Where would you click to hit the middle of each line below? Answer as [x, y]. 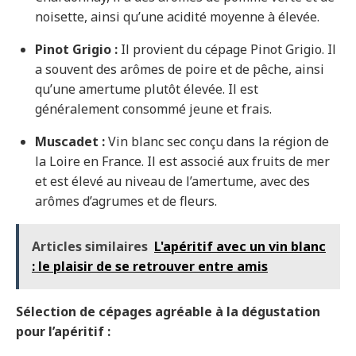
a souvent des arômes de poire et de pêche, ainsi [180, 70]
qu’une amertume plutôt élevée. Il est [147, 89]
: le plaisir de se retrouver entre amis [150, 267]
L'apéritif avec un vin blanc [240, 247]
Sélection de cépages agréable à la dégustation [168, 312]
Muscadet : [70, 142]
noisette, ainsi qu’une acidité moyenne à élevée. [177, 17]
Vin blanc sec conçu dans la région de [217, 142]
